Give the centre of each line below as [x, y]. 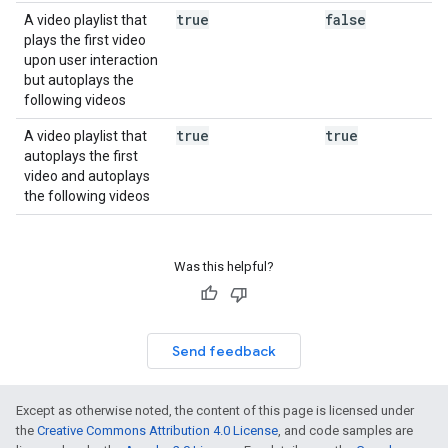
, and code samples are [345, 430]
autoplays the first [81, 156]
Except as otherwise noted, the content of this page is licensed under [215, 410]
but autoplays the [79, 80]
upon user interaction [91, 60]
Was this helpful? [224, 266]
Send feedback [224, 351]
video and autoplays [87, 176]
